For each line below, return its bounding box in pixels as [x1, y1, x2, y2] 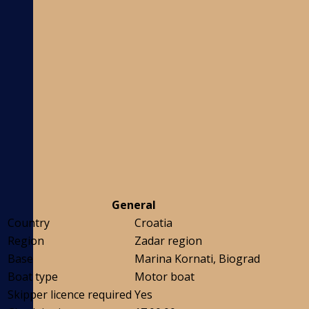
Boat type [8, 269, 58, 285]
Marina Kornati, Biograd [134, 251, 260, 267]
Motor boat [134, 269, 195, 285]
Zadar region [134, 233, 202, 249]
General [112, 197, 156, 213]
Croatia [134, 215, 172, 231]
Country [8, 215, 50, 231]
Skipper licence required [8, 287, 132, 303]
